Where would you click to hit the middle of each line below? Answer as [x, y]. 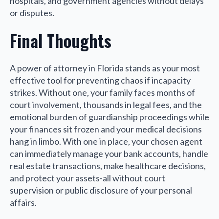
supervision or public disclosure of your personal [101, 190]
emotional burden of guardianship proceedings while [109, 117]
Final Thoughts [61, 40]
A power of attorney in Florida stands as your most [105, 68]
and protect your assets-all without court [88, 178]
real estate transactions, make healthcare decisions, [108, 165]
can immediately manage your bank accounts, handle [109, 153]
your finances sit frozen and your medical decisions [106, 129]
